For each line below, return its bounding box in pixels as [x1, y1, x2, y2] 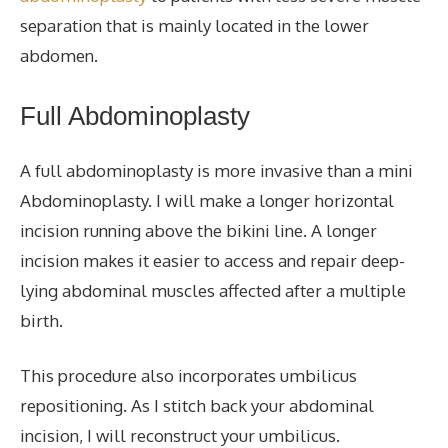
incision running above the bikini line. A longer [20, 219, 377, 241]
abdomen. [20, 45, 98, 66]
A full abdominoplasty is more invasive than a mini [20, 159, 413, 181]
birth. [20, 309, 63, 331]
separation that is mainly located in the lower [20, 15, 369, 36]
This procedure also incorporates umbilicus [20, 365, 357, 386]
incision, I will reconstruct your [20, 425, 259, 446]
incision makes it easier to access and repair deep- [20, 249, 405, 271]
